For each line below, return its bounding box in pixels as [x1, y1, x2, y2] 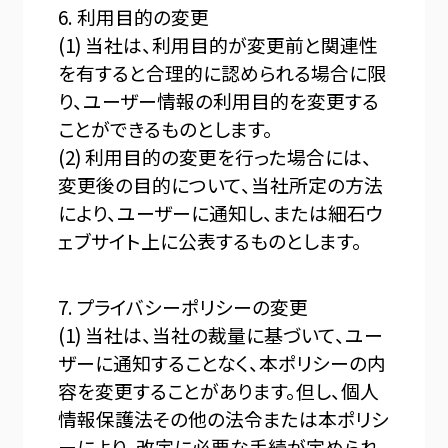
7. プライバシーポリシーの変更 [58, 292, 309, 320]
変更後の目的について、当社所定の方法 [58, 171, 384, 199]
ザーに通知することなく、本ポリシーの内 [58, 348, 387, 376]
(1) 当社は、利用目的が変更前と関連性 [58, 31, 379, 59]
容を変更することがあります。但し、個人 [58, 376, 380, 404]
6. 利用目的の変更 [58, 3, 210, 31]
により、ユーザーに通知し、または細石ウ [58, 199, 384, 227]
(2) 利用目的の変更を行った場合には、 [58, 143, 373, 171]
